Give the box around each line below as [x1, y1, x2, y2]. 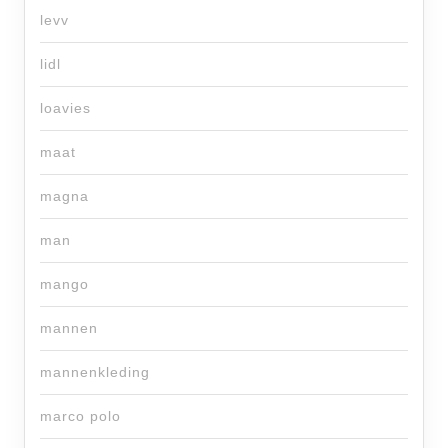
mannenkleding [40, 364, 150, 381]
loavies [40, 100, 91, 117]
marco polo [40, 408, 121, 425]
